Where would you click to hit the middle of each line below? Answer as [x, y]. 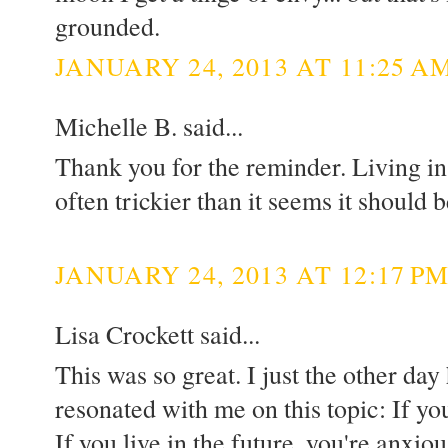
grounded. [107, 26]
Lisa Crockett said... [157, 333]
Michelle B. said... [149, 125]
